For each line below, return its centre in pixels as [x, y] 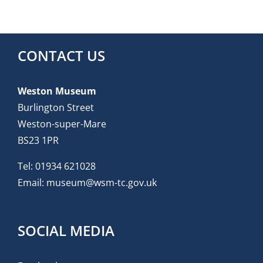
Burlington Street [56, 107]
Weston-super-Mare [62, 124]
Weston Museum [57, 91]
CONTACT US [61, 55]
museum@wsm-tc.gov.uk [102, 182]
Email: [32, 182]
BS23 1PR [38, 140]
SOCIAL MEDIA [66, 230]
